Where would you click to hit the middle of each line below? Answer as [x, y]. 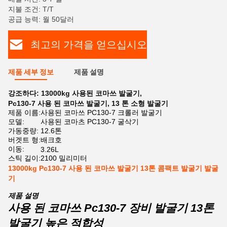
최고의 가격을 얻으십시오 [89, 44]
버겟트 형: [24, 140]
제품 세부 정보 [31, 72]
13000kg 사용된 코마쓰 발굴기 [90, 93]
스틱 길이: [24, 158]
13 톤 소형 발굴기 [140, 103]
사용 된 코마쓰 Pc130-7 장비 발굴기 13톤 [111, 208]
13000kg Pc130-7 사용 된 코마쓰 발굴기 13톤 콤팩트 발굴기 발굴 [113, 168]
